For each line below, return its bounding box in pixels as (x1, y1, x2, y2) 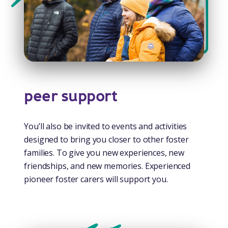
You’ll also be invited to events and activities (24, 121, 187, 132)
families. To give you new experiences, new (24, 147, 185, 159)
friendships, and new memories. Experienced (24, 160, 191, 172)
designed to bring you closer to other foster (24, 134, 189, 146)
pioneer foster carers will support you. (24, 174, 168, 185)
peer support (24, 86, 118, 107)
